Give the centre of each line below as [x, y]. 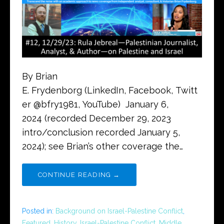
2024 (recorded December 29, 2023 [96, 118]
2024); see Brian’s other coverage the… [102, 146]
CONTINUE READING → [79, 175]
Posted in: [39, 211]
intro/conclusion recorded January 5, [101, 132]
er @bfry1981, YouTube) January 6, [95, 104]
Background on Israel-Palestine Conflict [119, 211]
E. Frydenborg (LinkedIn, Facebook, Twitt [110, 90]
